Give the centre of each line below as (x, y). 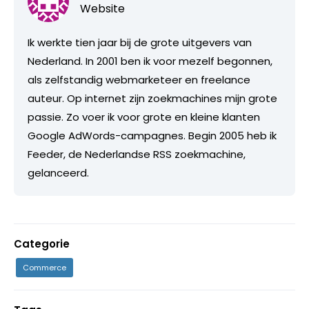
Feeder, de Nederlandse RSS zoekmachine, (137, 154)
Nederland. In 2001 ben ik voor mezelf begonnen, (150, 61)
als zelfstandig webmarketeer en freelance (139, 79)
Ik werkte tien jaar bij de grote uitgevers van (140, 42)
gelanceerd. (58, 172)
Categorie (42, 243)
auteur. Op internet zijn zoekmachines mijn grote (152, 98)
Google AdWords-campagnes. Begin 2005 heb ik (152, 135)
